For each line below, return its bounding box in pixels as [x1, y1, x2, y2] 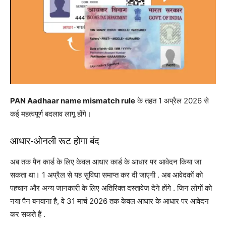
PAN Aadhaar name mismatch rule [10, 95, 135, 105]
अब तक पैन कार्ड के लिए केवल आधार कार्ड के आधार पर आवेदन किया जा [10, 156, 201, 166]
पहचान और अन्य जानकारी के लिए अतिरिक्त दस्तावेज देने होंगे [10, 183, 173, 193]
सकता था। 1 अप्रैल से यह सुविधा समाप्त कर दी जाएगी [10, 169, 157, 180]
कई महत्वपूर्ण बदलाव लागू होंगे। [10, 108, 91, 119]
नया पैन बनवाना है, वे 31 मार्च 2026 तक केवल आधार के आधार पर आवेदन [10, 196, 209, 206]
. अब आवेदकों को [157, 169, 203, 180]
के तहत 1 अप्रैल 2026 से [135, 95, 209, 105]
